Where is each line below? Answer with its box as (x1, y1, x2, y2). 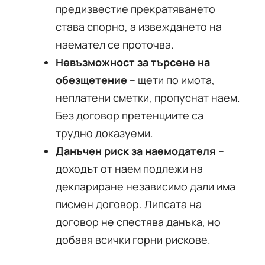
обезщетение (56, 73, 127, 87)
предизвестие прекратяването (56, 2, 215, 16)
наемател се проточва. (56, 37, 174, 51)
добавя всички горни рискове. (56, 232, 211, 247)
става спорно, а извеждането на (56, 20, 222, 34)
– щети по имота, (127, 73, 215, 87)
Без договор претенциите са (56, 108, 203, 122)
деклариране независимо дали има (56, 179, 235, 193)
